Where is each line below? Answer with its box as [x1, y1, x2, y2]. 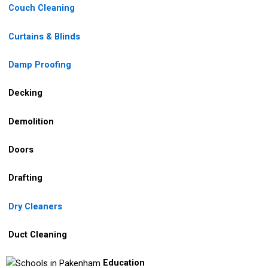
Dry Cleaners [8, 200, 62, 212]
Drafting [6, 172, 42, 184]
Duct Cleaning [8, 229, 67, 240]
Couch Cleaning [8, 2, 75, 14]
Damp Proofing [6, 59, 71, 70]
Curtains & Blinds [8, 31, 80, 42]
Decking [8, 87, 42, 99]
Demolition [8, 115, 54, 127]
